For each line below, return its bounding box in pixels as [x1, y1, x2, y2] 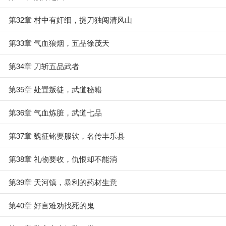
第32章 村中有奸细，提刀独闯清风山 [9, 14, 132, 25]
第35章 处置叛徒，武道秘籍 [9, 84, 102, 94]
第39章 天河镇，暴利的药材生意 [9, 177, 117, 187]
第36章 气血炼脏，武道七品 [9, 107, 102, 118]
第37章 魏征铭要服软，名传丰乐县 [9, 130, 125, 141]
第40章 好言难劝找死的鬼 [9, 200, 94, 210]
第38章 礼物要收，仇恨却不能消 [9, 153, 117, 164]
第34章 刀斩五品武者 [9, 61, 79, 71]
